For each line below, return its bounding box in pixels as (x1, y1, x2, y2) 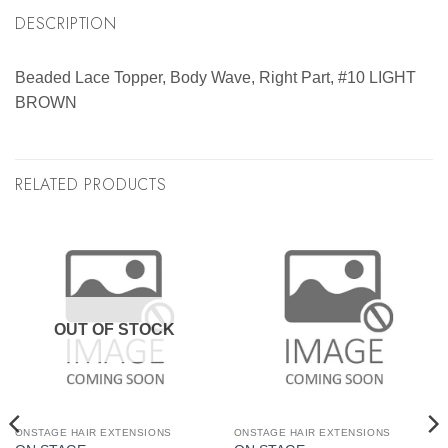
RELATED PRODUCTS (15, 173, 167, 197)
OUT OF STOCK (54, 321, 175, 339)
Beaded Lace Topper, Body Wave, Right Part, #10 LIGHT (15, 68, 416, 86)
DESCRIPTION (15, 11, 117, 35)
